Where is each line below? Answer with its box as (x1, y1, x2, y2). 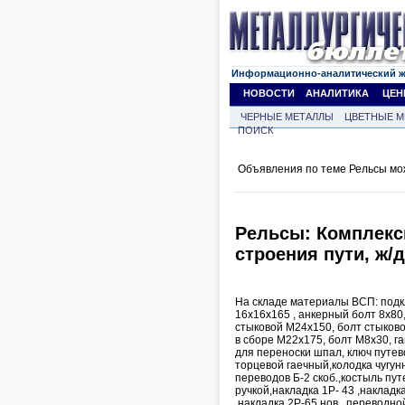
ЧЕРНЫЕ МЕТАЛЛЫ (240, 111, 334, 122)
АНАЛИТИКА (306, 88, 369, 99)
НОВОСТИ (243, 88, 295, 99)
